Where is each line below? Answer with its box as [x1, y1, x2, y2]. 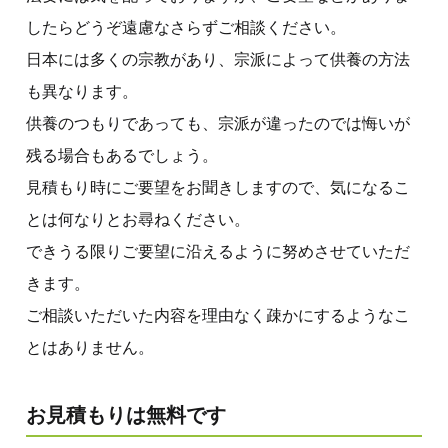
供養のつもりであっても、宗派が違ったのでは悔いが [26, 114, 410, 132]
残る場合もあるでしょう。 [26, 146, 218, 164]
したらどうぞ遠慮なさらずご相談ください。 [26, 18, 346, 36]
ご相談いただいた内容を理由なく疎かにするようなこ [26, 306, 410, 324]
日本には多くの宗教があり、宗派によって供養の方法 [26, 50, 410, 68]
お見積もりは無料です [26, 403, 226, 426]
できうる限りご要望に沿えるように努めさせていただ [26, 242, 410, 260]
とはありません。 [26, 338, 154, 356]
